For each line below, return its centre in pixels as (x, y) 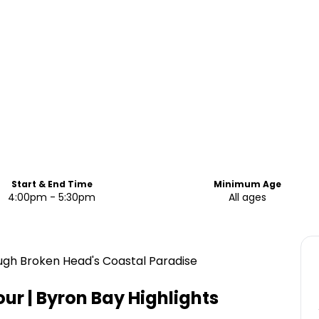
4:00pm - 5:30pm (52, 197)
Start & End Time (52, 184)
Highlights (172, 298)
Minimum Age (248, 184)
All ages (248, 197)
